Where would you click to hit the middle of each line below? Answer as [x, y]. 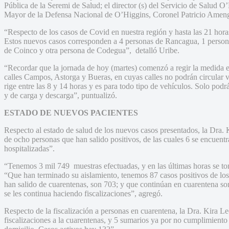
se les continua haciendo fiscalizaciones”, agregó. [83, 193]
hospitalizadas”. [29, 148]
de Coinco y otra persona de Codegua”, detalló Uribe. [92, 50]
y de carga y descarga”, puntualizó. [61, 95]
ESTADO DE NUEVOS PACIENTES [71, 112]
